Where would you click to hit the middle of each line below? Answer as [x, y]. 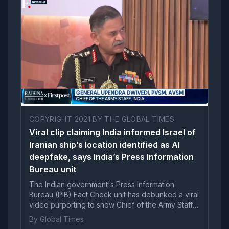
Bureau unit [53, 169]
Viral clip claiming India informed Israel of [112, 132]
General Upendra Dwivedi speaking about [100, 215]
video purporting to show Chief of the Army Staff [111, 204]
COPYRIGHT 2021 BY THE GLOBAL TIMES [102, 119]
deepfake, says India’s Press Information [111, 157]
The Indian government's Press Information [102, 184]
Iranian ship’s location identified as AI [105, 144]
